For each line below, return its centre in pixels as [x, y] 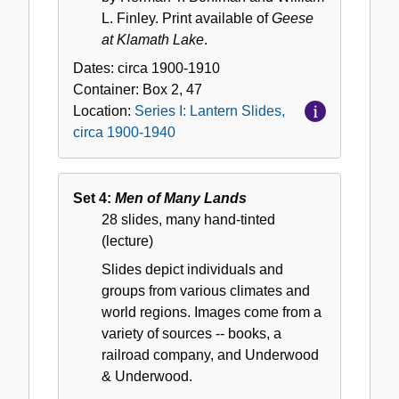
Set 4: [94, 199]
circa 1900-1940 [124, 133]
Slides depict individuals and [192, 270]
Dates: [95, 69]
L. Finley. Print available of [187, 19]
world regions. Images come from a [212, 313]
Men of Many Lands [181, 199]
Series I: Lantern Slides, [210, 111]
